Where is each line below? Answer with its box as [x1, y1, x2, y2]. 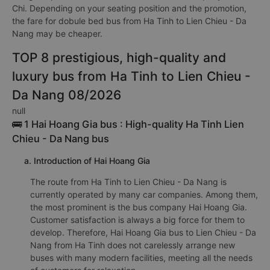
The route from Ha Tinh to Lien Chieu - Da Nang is [30, 177, 227, 187]
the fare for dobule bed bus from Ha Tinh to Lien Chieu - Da [12, 16, 246, 26]
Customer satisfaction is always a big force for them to [30, 215, 245, 225]
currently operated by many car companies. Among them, [30, 189, 258, 199]
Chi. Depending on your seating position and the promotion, [12, 3, 246, 13]
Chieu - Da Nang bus [12, 133, 109, 145]
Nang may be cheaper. [12, 28, 102, 39]
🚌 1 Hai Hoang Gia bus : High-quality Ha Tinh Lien [12, 118, 244, 130]
